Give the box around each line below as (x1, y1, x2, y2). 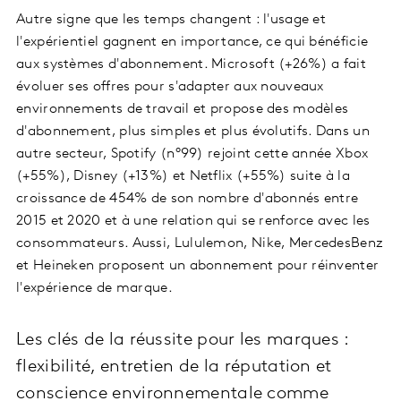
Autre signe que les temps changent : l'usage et (16, 12, 327, 27)
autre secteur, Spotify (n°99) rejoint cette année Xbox (16, 146, 369, 161)
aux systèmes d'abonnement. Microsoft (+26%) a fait (16, 56, 366, 72)
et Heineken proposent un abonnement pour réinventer (16, 258, 380, 273)
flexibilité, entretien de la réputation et (16, 357, 332, 376)
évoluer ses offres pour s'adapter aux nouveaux (16, 79, 324, 94)
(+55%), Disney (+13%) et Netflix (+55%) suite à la (16, 168, 350, 183)
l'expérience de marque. (16, 280, 173, 295)
